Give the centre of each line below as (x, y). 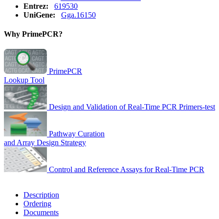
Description (41, 195)
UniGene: (40, 15)
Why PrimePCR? (33, 34)
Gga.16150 (78, 15)
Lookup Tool (24, 80)
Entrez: (37, 6)
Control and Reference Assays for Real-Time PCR (127, 170)
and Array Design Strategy (45, 143)
